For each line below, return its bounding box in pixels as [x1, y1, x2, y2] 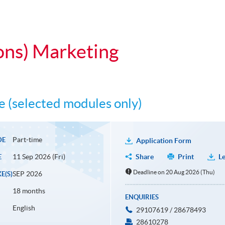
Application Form [136, 137, 191, 145]
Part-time [12, 136, 42, 144]
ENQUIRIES [125, 193, 159, 201]
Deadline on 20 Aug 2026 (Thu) [133, 169, 215, 176]
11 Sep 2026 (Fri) [12, 153, 65, 161]
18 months [12, 187, 45, 195]
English [12, 204, 35, 212]
